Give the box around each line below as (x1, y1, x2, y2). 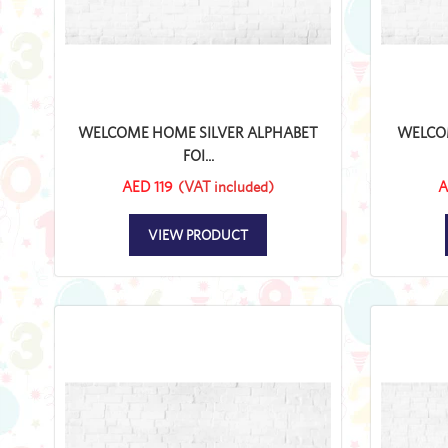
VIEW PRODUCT (148, 226, 248, 243)
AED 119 (122, 177, 173, 195)
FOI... (182, 146, 214, 164)
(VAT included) (178, 177, 274, 195)
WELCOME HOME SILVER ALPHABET (78, 123, 318, 141)
